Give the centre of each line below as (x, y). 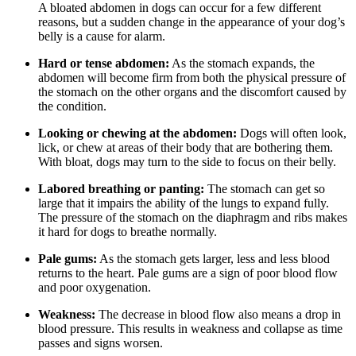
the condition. (72, 106)
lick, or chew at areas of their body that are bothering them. (186, 147)
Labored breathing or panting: (121, 188)
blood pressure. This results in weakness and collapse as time (190, 328)
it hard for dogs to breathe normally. (128, 231)
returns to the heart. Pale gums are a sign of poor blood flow (188, 273)
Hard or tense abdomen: (104, 63)
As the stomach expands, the (242, 63)
